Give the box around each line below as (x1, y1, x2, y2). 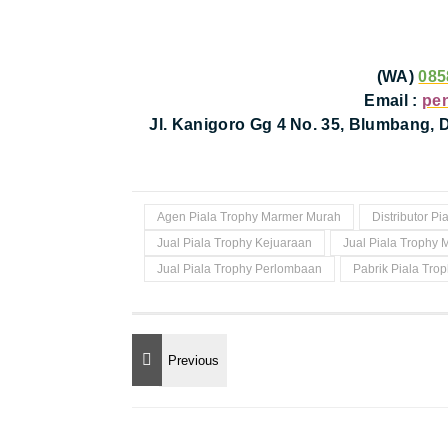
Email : (364, 92, 422, 109)
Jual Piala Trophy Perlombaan (157, 262, 322, 276)
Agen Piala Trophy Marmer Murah (157, 210, 341, 224)
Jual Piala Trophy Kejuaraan (157, 236, 312, 250)
